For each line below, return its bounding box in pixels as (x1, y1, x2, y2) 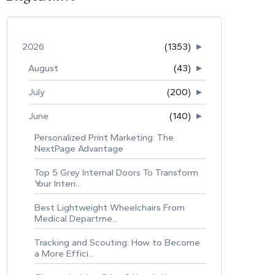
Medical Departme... (34, 212, 118, 224)
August (28, 62, 58, 74)
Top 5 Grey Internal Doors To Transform (34, 166, 198, 178)
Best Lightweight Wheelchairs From (34, 201, 185, 213)
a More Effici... (34, 247, 94, 259)
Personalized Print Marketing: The (34, 131, 174, 143)
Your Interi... (34, 177, 81, 189)
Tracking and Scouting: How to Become (34, 236, 200, 248)
